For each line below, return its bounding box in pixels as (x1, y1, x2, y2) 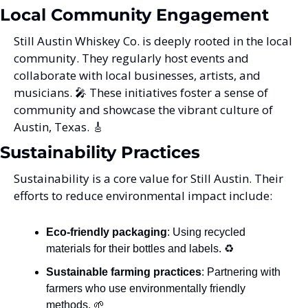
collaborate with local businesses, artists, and (14, 67, 261, 84)
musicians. (14, 85, 75, 101)
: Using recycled (167, 226, 245, 239)
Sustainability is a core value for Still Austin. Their (14, 170, 283, 187)
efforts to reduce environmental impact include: (14, 188, 272, 204)
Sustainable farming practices (46, 266, 201, 278)
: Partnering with (201, 266, 280, 278)
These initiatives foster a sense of (87, 85, 268, 101)
